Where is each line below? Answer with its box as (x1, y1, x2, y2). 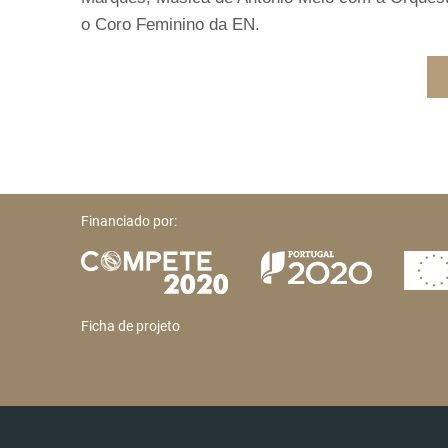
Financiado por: (81, 212, 178, 229)
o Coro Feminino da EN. (81, 14, 261, 34)
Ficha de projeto (81, 317, 181, 334)
